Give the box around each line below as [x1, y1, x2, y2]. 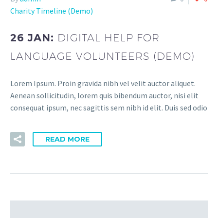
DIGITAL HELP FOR [57, 31, 160, 44]
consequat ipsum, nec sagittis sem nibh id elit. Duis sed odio [10, 102, 207, 112]
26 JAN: [10, 31, 58, 44]
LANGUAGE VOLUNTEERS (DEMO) [10, 50, 195, 62]
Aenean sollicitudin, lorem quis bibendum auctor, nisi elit [10, 90, 199, 100]
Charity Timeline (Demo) [10, 6, 93, 16]
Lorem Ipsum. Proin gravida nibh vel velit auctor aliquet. [10, 78, 196, 88]
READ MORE [45, 135, 90, 144]
